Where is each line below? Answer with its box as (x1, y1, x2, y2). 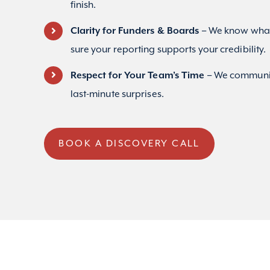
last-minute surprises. (70, 88, 164, 99)
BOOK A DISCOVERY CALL (58, 137, 200, 149)
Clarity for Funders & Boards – (70, 25, 209, 37)
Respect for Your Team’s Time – (70, 69, 214, 81)
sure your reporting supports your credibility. (70, 43, 266, 55)
